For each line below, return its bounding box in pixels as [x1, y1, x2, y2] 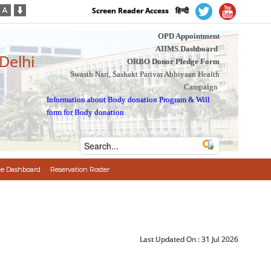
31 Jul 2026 [201, 234, 239, 244]
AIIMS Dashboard [155, 44, 218, 53]
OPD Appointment [157, 31, 220, 41]
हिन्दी [175, 5, 189, 16]
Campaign [183, 82, 218, 91]
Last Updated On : [140, 234, 202, 244]
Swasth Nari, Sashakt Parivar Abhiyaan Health [70, 70, 220, 79]
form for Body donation [47, 108, 125, 117]
